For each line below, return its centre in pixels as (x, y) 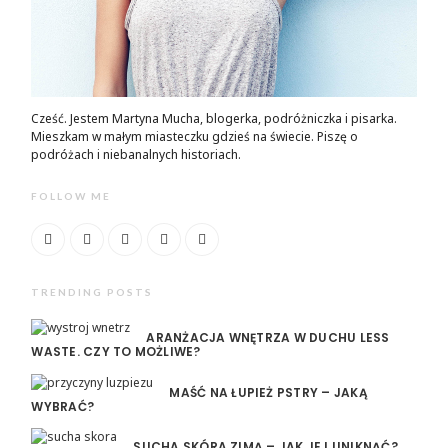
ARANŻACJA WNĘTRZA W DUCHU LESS (268, 338)
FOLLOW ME (71, 196)
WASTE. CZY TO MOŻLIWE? (116, 352)
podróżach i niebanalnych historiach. (136, 155)
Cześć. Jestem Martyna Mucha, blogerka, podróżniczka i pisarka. (214, 119)
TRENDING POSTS (92, 292)
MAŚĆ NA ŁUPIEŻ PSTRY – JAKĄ (268, 392)
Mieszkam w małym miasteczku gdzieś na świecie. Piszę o (195, 137)
